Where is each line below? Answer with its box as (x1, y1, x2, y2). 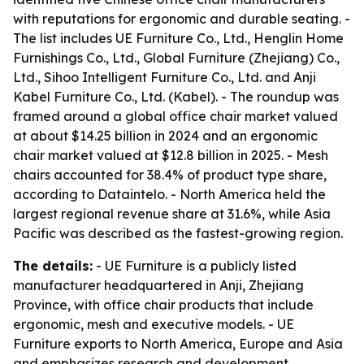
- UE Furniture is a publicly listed (93, 258, 297, 274)
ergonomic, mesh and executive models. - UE (13, 316, 294, 332)
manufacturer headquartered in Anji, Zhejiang (13, 277, 304, 293)
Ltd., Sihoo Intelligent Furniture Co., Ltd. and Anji (13, 69, 316, 85)
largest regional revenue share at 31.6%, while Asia (13, 206, 331, 222)
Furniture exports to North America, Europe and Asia (13, 336, 343, 352)
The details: (13, 258, 93, 274)
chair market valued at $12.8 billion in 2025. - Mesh (13, 147, 328, 163)
